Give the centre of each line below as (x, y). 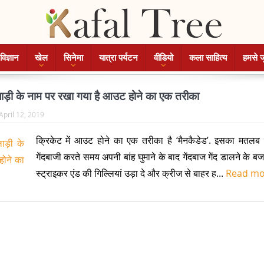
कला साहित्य (208, 57)
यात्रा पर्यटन (118, 57)
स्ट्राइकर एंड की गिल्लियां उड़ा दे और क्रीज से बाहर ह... (131, 173)
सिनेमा (73, 57)
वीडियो (163, 57)
